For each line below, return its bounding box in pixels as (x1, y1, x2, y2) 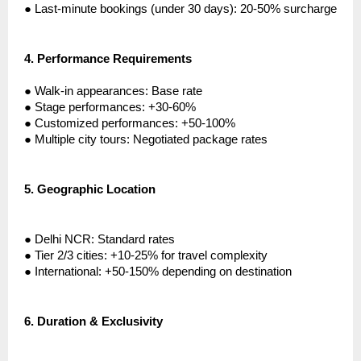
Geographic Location (37, 183, 156, 197)
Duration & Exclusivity (37, 315, 163, 329)
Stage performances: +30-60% (35, 101, 196, 114)
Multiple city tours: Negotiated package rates (35, 133, 268, 147)
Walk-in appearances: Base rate (35, 85, 202, 98)
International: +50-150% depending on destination (35, 265, 292, 279)
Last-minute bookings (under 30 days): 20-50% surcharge (35, 2, 337, 16)
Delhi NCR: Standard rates (35, 233, 175, 247)
